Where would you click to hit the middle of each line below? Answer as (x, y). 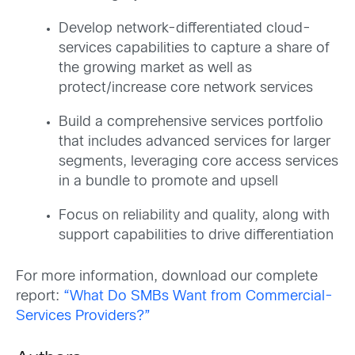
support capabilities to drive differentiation (196, 236)
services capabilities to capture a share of (194, 49)
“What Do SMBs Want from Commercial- (198, 297)
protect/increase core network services (186, 89)
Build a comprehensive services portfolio (191, 123)
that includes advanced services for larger (195, 143)
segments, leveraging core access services (198, 162)
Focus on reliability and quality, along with (194, 216)
